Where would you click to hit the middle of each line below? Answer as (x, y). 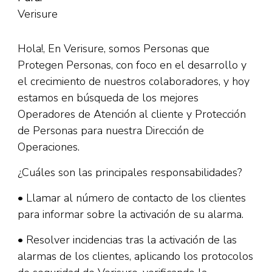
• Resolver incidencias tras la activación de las (127, 240)
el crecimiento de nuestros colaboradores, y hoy (134, 81)
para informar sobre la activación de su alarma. (131, 214)
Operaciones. (49, 147)
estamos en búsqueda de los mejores (108, 98)
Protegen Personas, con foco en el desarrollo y (132, 65)
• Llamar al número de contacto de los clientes (132, 198)
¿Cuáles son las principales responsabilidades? (130, 172)
